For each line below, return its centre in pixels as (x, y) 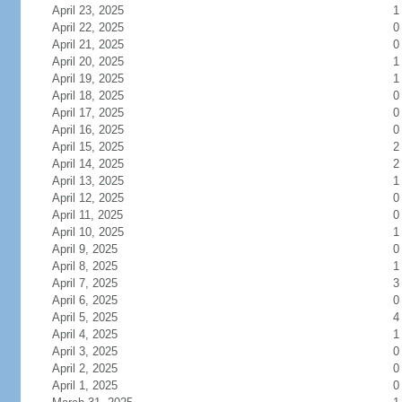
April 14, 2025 (87, 164)
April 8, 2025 (84, 266)
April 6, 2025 (84, 300)
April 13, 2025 (87, 181)
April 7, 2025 (84, 283)
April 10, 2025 (87, 232)
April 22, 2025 (87, 27)
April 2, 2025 (84, 368)
